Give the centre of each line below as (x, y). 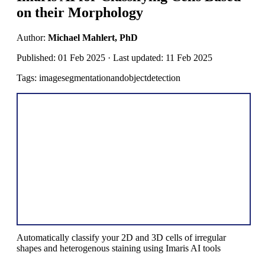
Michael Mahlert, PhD (93, 37)
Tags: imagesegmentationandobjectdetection (98, 77)
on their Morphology (80, 12)
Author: (32, 37)
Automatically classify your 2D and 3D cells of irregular (121, 238)
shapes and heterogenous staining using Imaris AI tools (119, 248)
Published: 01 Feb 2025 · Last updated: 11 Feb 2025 (114, 57)
